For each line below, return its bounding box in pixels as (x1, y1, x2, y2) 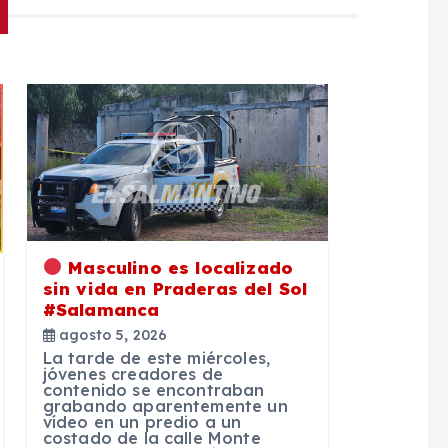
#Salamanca (42, 298, 160, 320)
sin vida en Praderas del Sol (42, 277, 308, 299)
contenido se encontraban (42, 379, 265, 400)
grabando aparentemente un (42, 395, 288, 416)
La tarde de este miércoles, (42, 347, 271, 368)
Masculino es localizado (62, 256, 293, 278)
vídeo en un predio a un (42, 411, 242, 432)
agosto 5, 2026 (54, 325, 168, 344)
